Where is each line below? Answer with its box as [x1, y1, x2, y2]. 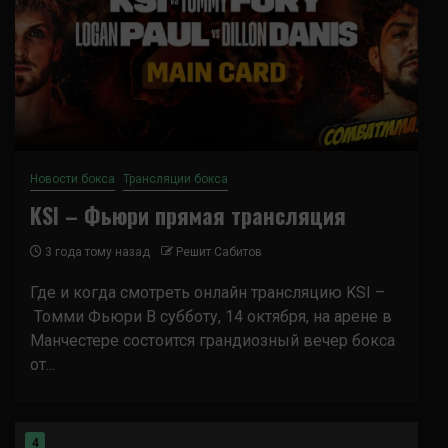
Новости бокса [30, 172, 115, 186]
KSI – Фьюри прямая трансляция [30, 199, 346, 231]
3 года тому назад [42, 245, 150, 259]
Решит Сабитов [176, 245, 262, 259]
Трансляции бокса [123, 172, 228, 186]
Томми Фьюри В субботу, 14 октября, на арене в [30, 307, 392, 326]
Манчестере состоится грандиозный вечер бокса [30, 331, 395, 350]
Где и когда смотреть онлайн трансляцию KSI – [30, 283, 385, 302]
